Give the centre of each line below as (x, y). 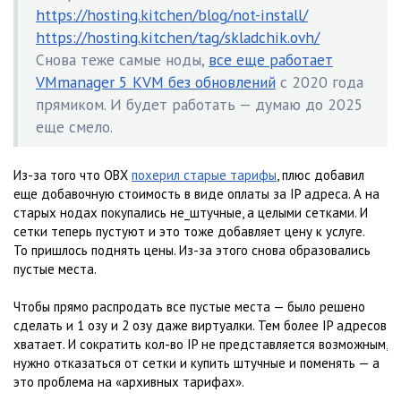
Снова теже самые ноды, (122, 59)
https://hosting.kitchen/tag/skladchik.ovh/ (178, 37)
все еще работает (271, 59)
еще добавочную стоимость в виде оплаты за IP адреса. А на (196, 193)
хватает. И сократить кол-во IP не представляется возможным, (200, 344)
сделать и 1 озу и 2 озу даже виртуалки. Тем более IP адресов (200, 325)
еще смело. (74, 126)
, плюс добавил (320, 175)
